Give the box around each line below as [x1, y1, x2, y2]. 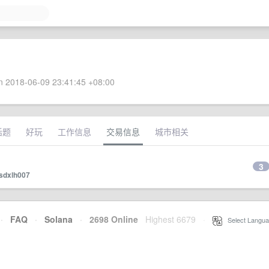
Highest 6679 [145, 213, 196, 225]
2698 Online [82, 213, 138, 225]
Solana [44, 213, 73, 225]
